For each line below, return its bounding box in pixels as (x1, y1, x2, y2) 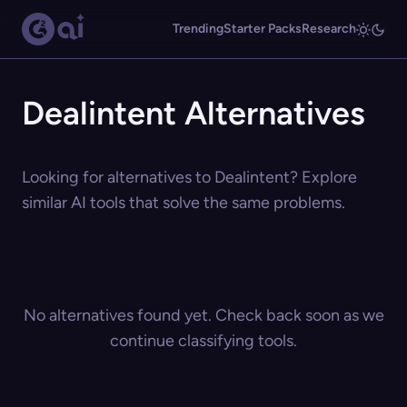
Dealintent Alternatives (22, 94, 365, 133)
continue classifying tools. (110, 331, 297, 351)
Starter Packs (223, 21, 302, 36)
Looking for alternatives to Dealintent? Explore (22, 167, 357, 187)
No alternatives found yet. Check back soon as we (23, 305, 384, 325)
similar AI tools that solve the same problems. (22, 193, 345, 213)
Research (302, 21, 356, 36)
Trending (173, 21, 223, 36)
